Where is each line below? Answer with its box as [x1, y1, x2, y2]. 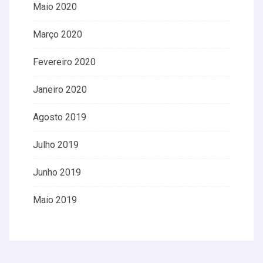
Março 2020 [33, 29, 82, 40]
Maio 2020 [33, 1, 77, 12]
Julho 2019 [33, 139, 79, 150]
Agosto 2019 [33, 112, 86, 123]
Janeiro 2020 [33, 84, 87, 95]
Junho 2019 [33, 167, 81, 178]
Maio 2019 [33, 194, 77, 205]
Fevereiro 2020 [33, 56, 96, 68]
